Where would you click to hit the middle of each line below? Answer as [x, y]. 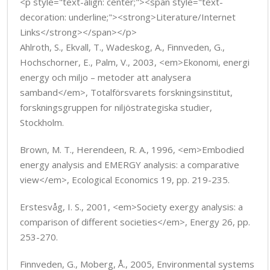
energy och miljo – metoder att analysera [105, 77]
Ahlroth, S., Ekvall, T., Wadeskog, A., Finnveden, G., [122, 47]
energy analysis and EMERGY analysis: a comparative [130, 165]
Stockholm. [42, 122]
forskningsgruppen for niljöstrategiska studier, [116, 107]
